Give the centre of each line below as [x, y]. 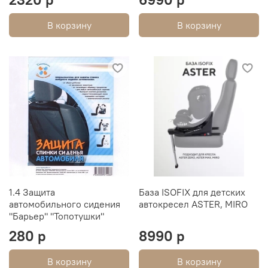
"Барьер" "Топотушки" [57, 216]
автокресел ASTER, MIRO [193, 204]
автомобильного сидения [65, 204]
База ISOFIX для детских [192, 192]
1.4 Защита [32, 192]
